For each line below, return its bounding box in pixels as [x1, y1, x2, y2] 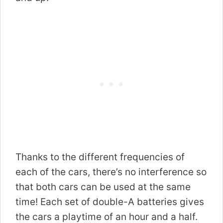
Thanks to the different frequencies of [15, 151, 185, 163]
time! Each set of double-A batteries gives [15, 196, 204, 208]
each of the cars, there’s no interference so [15, 166, 207, 178]
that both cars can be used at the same [15, 181, 191, 193]
